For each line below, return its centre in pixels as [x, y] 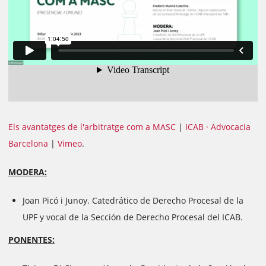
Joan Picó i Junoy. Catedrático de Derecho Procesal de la [133, 201]
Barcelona [28, 144]
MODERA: [28, 172]
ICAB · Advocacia [218, 127]
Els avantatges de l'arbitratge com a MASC [92, 127]
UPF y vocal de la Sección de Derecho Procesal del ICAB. [133, 217]
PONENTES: [31, 240]
